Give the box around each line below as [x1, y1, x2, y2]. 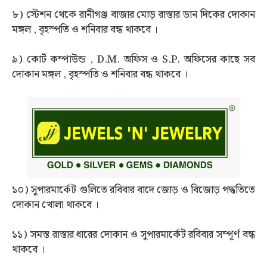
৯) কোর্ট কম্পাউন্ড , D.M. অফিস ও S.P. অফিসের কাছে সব [12, 51, 255, 68]
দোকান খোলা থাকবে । [12, 197, 99, 214]
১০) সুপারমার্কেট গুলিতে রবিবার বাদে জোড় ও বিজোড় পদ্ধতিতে [12, 182, 255, 199]
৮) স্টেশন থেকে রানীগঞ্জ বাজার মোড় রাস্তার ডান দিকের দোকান [12, 6, 255, 23]
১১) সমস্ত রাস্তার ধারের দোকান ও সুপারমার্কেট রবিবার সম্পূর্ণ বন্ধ [12, 226, 255, 244]
